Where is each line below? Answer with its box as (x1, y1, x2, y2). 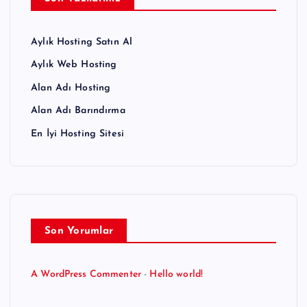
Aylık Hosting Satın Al (31, 36, 133, 47)
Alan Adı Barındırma (31, 106, 125, 116)
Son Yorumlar (45, 225, 114, 236)
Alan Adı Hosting (31, 82, 111, 93)
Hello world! (149, 269, 204, 280)
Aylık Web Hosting (31, 60, 117, 71)
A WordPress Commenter (31, 269, 142, 280)
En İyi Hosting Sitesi (31, 128, 125, 139)
